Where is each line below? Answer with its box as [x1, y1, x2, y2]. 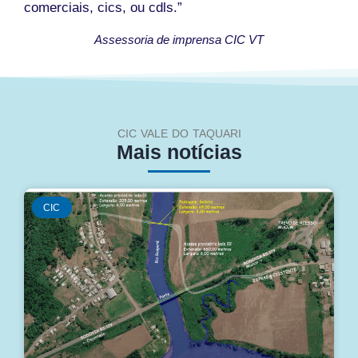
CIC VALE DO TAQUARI [117, 127, 241, 141]
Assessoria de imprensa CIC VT [94, 33, 264, 47]
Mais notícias [116, 141, 242, 164]
